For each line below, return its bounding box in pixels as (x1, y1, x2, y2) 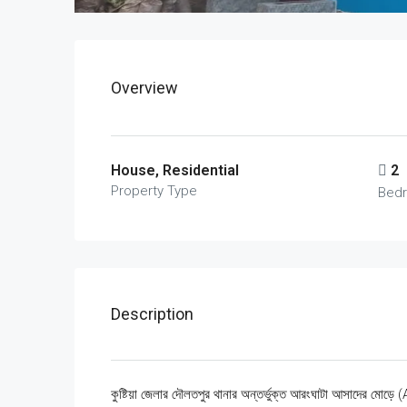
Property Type (111, 183, 197, 199)
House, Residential (111, 162, 239, 179)
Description (111, 304, 194, 323)
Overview (111, 78, 178, 97)
